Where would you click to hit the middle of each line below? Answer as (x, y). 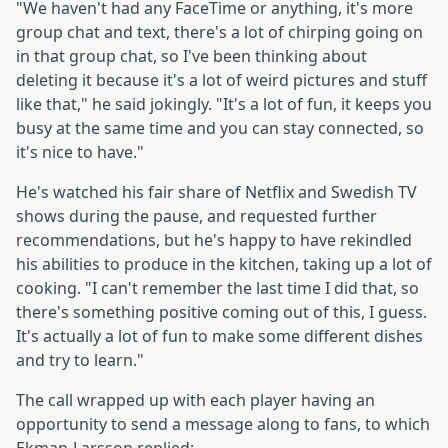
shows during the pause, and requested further (196, 216)
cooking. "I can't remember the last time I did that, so (217, 288)
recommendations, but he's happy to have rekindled (214, 240)
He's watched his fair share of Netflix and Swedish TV (216, 192)
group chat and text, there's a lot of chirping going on (219, 32)
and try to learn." (80, 360)
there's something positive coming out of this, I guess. (221, 312)
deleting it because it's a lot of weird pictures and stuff (221, 80)
